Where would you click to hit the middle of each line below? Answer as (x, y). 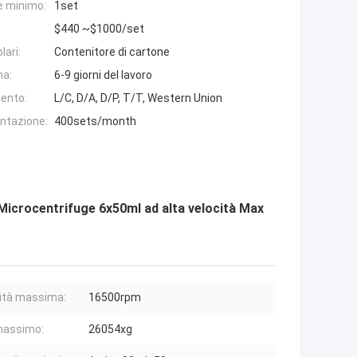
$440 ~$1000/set (99, 29)
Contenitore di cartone (112, 52)
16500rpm (115, 298)
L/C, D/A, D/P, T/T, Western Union (138, 98)
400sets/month (95, 122)
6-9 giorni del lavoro (103, 75)
